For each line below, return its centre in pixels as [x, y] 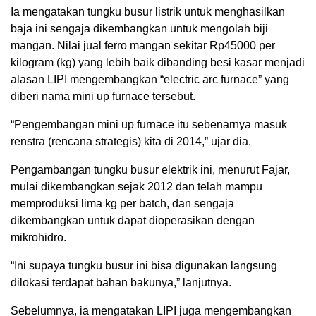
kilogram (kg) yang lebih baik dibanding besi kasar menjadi [158, 63]
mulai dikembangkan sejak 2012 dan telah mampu [136, 187]
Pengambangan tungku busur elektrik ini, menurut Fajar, [150, 170]
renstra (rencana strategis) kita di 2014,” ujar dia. [131, 142]
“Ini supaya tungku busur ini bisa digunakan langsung [144, 266]
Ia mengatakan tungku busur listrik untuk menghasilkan [148, 12]
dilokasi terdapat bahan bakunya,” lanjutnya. [121, 283]
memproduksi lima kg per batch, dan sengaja [122, 204]
